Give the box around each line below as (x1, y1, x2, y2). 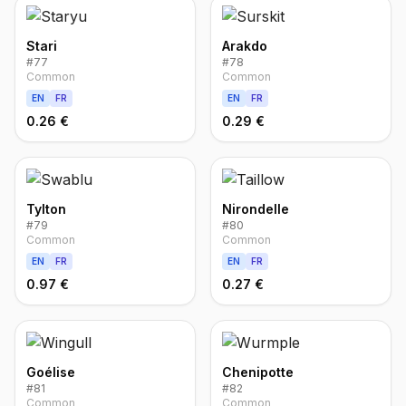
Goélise (26, 364, 75, 380)
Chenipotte (222, 364, 294, 380)
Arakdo (222, 38, 267, 53)
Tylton (26, 201, 66, 217)
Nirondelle (222, 201, 289, 217)
